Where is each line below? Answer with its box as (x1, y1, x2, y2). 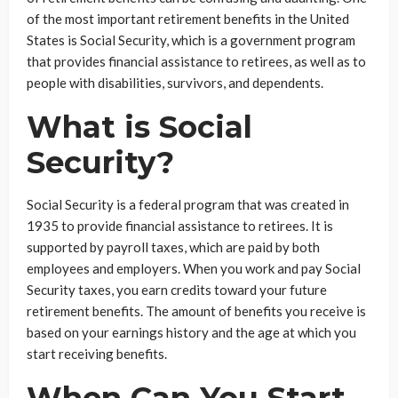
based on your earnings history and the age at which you (27, 323, 356, 340)
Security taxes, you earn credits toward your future (27, 281, 327, 298)
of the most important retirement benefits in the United (27, 10, 349, 27)
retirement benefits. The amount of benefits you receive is (27, 302, 366, 319)
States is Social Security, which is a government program (27, 31, 355, 48)
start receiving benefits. (27, 345, 167, 362)
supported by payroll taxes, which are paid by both (27, 238, 320, 255)
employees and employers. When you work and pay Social (27, 259, 361, 276)
